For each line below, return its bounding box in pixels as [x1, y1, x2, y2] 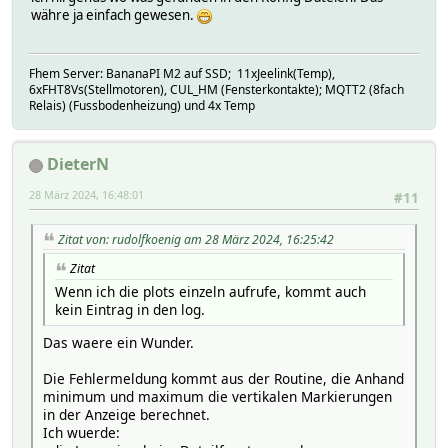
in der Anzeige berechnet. [43, 405, 210, 425]
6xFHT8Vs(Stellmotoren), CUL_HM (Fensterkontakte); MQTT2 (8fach [29, 81, 404, 99]
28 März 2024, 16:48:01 [29, 187, 144, 203]
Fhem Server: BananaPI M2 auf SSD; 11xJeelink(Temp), [29, 65, 335, 83]
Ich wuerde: [43, 423, 120, 443]
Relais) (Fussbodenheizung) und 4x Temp [29, 97, 255, 115]
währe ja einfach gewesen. [31, 5, 197, 24]
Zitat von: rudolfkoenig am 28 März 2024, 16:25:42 [58, 230, 334, 248]
